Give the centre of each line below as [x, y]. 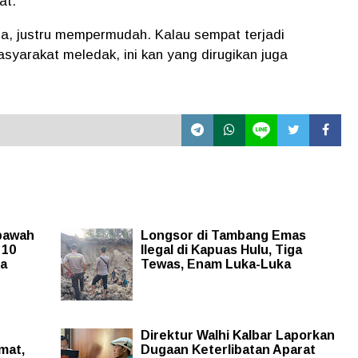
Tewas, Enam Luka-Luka [215, 264]
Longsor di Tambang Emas [223, 235]
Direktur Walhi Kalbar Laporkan [237, 335]
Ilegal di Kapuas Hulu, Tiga [221, 249]
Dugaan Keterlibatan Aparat [228, 349]
